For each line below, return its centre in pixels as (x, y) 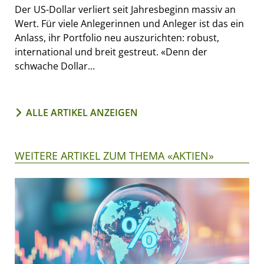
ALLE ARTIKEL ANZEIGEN (82, 113)
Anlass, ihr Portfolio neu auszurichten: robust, (117, 38)
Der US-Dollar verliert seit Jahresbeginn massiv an (125, 10)
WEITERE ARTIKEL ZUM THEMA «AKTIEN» (114, 156)
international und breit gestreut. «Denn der (111, 52)
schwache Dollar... (55, 66)
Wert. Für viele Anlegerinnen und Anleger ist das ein (129, 24)
